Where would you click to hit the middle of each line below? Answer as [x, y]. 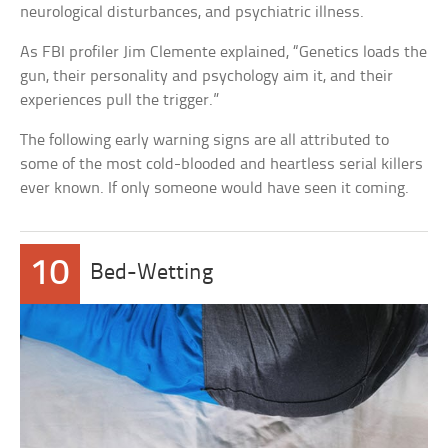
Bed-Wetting [152, 273]
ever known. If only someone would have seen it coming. [215, 188]
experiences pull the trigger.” [120, 100]
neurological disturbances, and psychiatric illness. [192, 12]
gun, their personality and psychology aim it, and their [207, 76]
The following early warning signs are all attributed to [205, 140]
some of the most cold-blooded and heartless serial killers [222, 164]
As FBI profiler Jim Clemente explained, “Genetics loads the [224, 52]
